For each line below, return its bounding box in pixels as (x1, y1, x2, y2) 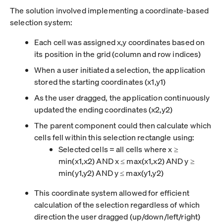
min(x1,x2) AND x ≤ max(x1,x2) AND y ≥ (58, 155, 195, 166)
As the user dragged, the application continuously (34, 92, 210, 103)
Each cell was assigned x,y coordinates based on (34, 36, 205, 47)
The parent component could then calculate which (34, 119, 212, 130)
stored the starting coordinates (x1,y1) (34, 76, 166, 87)
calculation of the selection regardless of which (34, 199, 200, 210)
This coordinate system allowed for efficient (34, 187, 189, 198)
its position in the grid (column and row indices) (34, 48, 201, 59)
